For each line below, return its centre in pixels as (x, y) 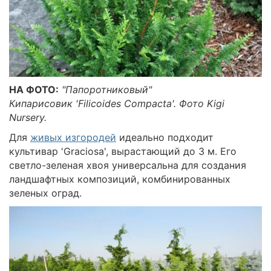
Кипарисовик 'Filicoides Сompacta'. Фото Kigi (117, 103)
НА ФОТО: (34, 89)
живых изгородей (73, 137)
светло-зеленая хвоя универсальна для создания (128, 165)
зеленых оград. (45, 193)
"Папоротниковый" (107, 89)
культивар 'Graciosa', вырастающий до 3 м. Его (123, 151)
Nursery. (28, 117)
